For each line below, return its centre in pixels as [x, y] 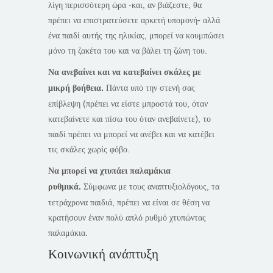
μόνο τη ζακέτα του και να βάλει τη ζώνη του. [128, 51]
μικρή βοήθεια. [76, 89]
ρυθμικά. [66, 187]
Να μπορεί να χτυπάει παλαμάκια [109, 172]
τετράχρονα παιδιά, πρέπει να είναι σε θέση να [129, 203]
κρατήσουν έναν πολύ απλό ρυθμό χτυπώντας [127, 218]
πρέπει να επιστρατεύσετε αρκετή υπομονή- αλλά [134, 21]
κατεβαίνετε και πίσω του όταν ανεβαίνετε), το [129, 119]
